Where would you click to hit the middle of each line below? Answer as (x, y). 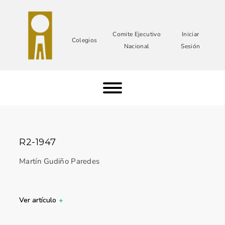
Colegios (84, 40)
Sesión (191, 46)
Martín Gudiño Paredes (60, 161)
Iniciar (191, 34)
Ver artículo (38, 200)
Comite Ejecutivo (137, 34)
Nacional (137, 46)
